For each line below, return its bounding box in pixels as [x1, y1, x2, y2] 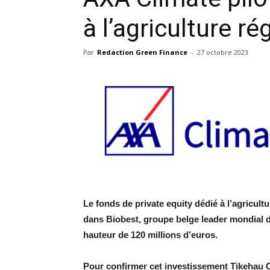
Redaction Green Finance [97, 48, 187, 57]
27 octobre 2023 [197, 48, 248, 57]
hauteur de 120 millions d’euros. [83, 230, 218, 240]
